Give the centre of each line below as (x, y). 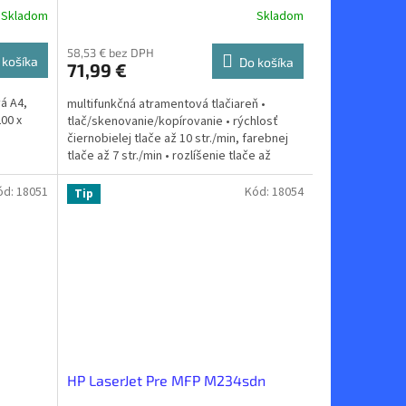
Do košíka (266, 62)
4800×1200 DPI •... (113, 173)
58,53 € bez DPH (110, 52)
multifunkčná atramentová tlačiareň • (166, 104)
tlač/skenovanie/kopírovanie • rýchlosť (172, 121)
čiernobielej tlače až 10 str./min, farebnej (177, 138)
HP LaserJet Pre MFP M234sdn (166, 380)
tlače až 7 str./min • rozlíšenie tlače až (169, 155)
